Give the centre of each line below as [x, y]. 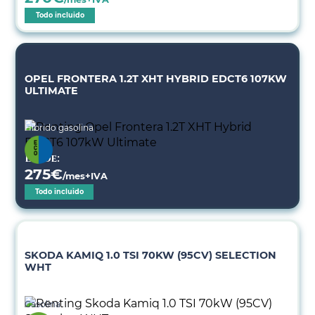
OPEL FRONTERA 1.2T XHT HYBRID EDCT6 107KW [156, 79]
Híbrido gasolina [59, 128]
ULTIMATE [52, 91]
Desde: [43, 159]
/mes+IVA [85, 176]
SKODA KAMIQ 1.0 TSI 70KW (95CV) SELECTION [151, 255]
